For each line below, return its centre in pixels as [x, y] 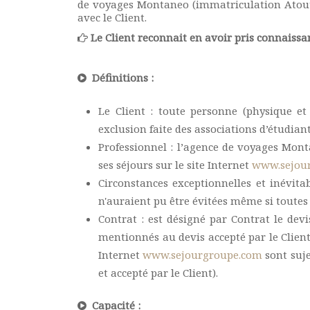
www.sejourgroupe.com [203, 255]
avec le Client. [112, 17]
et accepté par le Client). [161, 273]
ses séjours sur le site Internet [175, 165]
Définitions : [120, 77]
